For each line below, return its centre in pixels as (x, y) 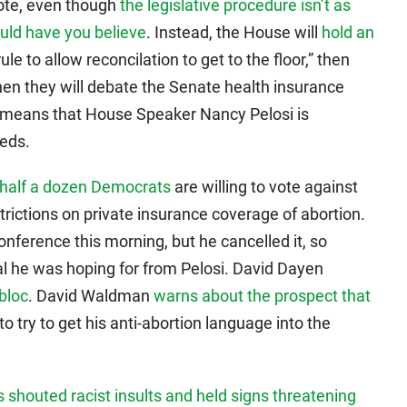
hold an (348, 32)
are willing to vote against (264, 187)
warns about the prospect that (262, 296)
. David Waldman (91, 296)
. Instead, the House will (234, 32)
